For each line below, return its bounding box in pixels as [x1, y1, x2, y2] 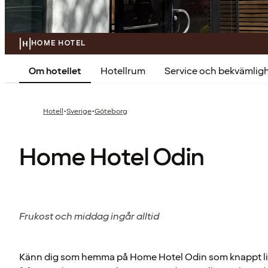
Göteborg [95, 106, 127, 117]
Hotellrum [100, 65, 145, 78]
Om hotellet [29, 65, 81, 78]
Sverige [66, 106, 92, 117]
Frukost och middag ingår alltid [19, 209, 159, 223]
